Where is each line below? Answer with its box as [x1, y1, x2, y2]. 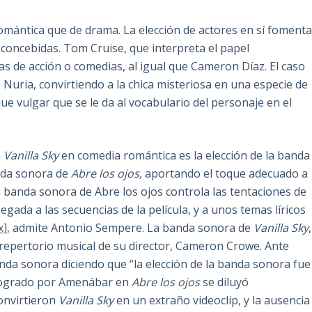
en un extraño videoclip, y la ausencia [114, 292, 311, 309]
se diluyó [200, 274, 249, 290]
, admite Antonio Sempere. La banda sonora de [7, 220, 254, 236]
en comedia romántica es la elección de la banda [58, 148, 311, 164]
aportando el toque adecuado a [145, 166, 309, 182]
